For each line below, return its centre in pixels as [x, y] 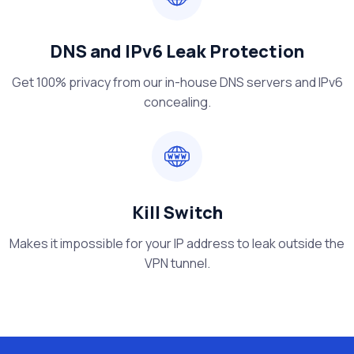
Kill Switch [177, 213]
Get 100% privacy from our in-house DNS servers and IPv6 [177, 83]
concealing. [177, 102]
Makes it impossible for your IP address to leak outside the [177, 244]
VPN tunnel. [177, 264]
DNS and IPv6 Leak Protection [177, 52]
